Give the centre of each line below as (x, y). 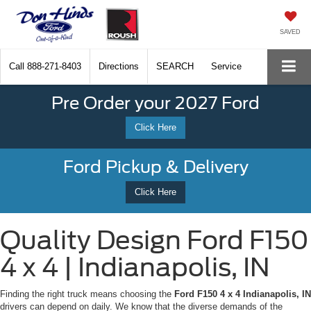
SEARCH (175, 66)
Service (226, 66)
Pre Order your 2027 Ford (155, 103)
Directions (119, 66)
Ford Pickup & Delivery (155, 167)
